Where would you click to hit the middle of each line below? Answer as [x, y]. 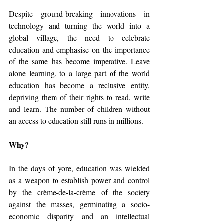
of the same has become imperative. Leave [79, 61]
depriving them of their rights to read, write [79, 97]
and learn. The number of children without [79, 109]
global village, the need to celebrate [79, 37]
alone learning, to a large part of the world [79, 73]
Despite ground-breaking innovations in [79, 14]
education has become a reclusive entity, [79, 85]
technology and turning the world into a [79, 26]
